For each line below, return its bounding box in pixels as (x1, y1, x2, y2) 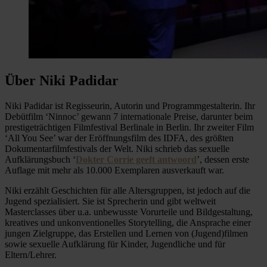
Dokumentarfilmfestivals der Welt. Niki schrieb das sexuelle (5, 143, 229, 154)
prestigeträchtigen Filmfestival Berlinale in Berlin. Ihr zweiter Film (5, 122, 254, 132)
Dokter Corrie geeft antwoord (76, 154, 197, 164)
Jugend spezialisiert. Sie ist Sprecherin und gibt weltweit (5, 195, 216, 206)
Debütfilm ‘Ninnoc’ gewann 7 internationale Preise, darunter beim (5, 111, 253, 122)
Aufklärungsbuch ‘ (5, 154, 76, 164)
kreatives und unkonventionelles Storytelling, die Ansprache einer (5, 217, 251, 228)
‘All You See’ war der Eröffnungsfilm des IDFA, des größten (5, 132, 234, 143)
